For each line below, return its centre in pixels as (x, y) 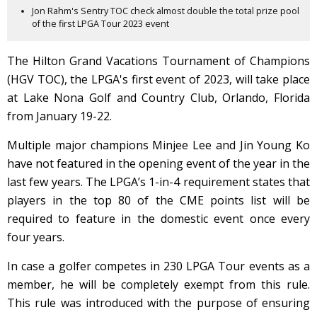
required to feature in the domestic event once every (158, 218)
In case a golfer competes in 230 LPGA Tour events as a (158, 266)
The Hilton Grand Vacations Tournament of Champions (158, 60)
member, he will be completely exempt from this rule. (158, 284)
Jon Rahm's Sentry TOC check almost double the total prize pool (166, 11)
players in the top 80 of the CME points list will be (158, 200)
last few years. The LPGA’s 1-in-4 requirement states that (158, 181)
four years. (36, 237)
